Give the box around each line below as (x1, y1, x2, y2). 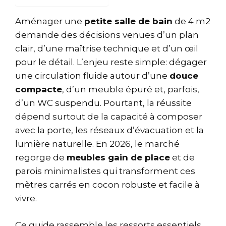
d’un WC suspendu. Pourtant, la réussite (15, 98, 192, 108)
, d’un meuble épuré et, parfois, (62, 84, 199, 94)
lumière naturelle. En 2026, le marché (15, 139, 180, 149)
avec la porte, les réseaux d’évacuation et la (15, 125, 204, 135)
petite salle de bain (84, 16, 173, 26)
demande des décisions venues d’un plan (15, 30, 199, 40)
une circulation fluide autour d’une (15, 71, 169, 81)
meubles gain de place (67, 152, 170, 162)
